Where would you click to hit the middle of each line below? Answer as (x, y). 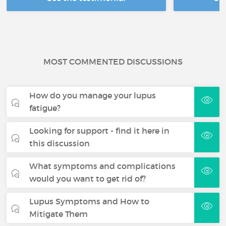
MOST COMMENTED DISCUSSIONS (113, 62)
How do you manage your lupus (93, 95)
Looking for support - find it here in (100, 131)
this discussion (60, 143)
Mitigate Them (59, 214)
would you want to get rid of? (88, 179)
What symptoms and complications (103, 166)
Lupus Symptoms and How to (90, 201)
